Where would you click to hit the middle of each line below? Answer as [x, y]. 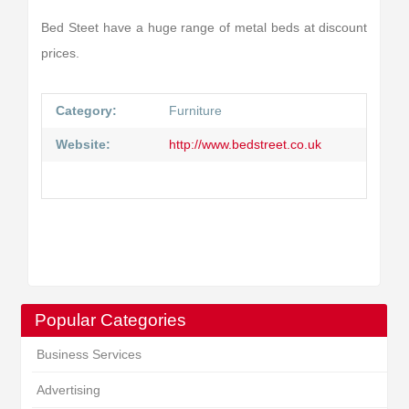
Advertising [68, 390]
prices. [61, 53]
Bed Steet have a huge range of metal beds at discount [204, 27]
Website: [84, 144]
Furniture [196, 110]
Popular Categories [111, 320]
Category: [87, 110]
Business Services [89, 354]
